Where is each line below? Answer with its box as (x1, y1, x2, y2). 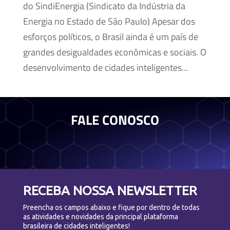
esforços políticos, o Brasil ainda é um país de (23, 30, 198, 44)
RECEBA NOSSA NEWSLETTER (23, 183, 197, 198)
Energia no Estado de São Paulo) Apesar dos (23, 14, 195, 28)
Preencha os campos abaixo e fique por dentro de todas (23, 203, 200, 212)
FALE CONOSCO (71, 110, 159, 130)
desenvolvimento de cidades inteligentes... (23, 61, 188, 74)
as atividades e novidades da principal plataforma (23, 213, 178, 221)
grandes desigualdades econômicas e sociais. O (23, 45, 206, 59)
